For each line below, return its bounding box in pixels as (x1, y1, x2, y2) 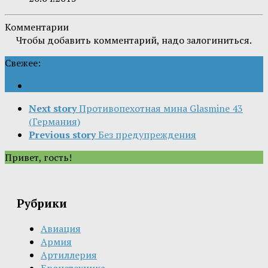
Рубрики (17, 196, 67, 211)
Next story (29, 101, 77, 115)
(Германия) (29, 114, 80, 128)
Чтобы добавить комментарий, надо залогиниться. (16, 33, 252, 47)
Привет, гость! (5, 150, 72, 164)
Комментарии (5, 20, 69, 33)
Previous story (29, 127, 96, 141)
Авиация (41, 222, 81, 235)
